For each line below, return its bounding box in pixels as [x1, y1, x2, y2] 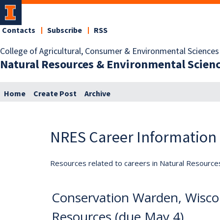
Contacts [2, 25, 35, 36]
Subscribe [47, 25, 82, 36]
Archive [84, 88, 110, 99]
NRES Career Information [50, 127, 217, 147]
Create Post [33, 88, 77, 99]
